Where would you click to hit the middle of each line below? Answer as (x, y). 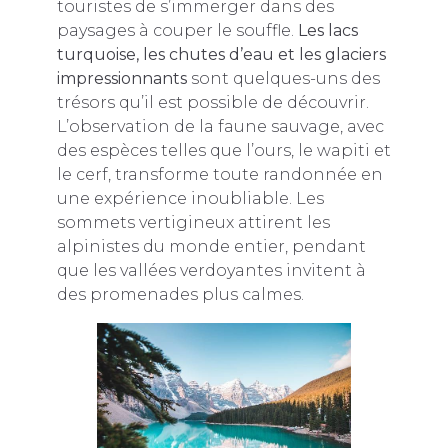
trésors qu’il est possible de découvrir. (212, 102)
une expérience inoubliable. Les (190, 198)
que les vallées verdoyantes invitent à (211, 270)
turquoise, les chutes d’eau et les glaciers (221, 54)
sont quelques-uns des (283, 78)
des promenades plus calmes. (180, 294)
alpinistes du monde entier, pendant (211, 246)
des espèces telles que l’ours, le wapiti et (223, 150)
